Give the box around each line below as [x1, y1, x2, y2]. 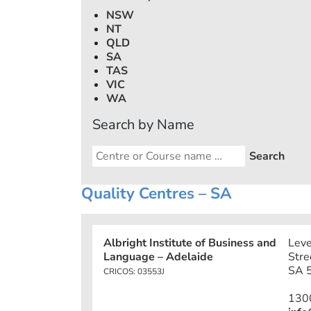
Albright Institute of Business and [103, 235, 276, 251]
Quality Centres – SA [81, 183, 232, 204]
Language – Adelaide [103, 249, 213, 264]
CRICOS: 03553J [103, 266, 165, 277]
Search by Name [92, 115, 194, 134]
